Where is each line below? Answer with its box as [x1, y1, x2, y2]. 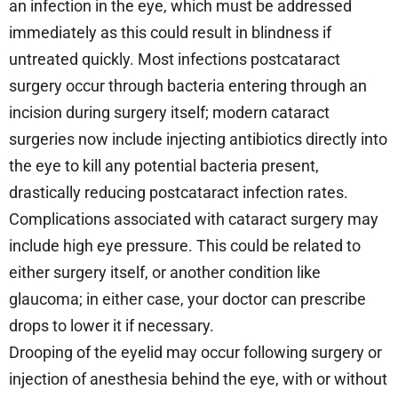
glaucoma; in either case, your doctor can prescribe [9, 289, 366, 308]
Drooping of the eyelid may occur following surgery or [9, 342, 382, 362]
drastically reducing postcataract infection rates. [9, 182, 348, 202]
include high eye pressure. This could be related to [9, 235, 361, 255]
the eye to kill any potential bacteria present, [9, 155, 319, 175]
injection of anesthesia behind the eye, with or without [9, 369, 387, 388]
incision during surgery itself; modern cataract [9, 102, 330, 122]
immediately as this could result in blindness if [9, 22, 331, 42]
